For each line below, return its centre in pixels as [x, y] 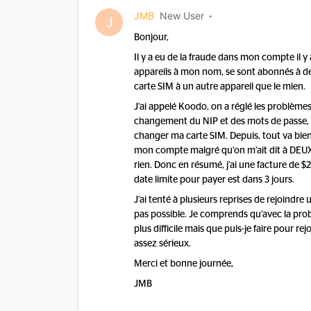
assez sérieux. [162, 244]
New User [182, 16]
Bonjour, [151, 37]
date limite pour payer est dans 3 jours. [215, 180]
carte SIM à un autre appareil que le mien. [221, 87]
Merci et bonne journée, [184, 264]
